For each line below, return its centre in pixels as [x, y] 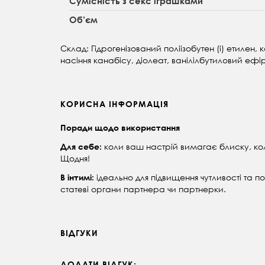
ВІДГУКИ [79, 233]
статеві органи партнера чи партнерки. [143, 189]
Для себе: [81, 147]
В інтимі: [77, 177]
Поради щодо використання [120, 128]
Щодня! [75, 159]
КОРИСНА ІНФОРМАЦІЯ [114, 104]
